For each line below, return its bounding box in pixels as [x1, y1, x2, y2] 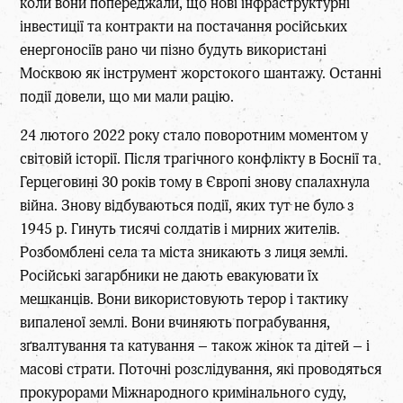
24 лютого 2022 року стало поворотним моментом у [20, 125, 369, 145]
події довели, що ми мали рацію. [20, 86, 235, 106]
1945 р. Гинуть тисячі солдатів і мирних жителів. [20, 219, 341, 238]
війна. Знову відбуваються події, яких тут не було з [20, 195, 354, 215]
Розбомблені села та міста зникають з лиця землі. [20, 242, 349, 262]
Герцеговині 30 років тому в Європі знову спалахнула [20, 172, 371, 192]
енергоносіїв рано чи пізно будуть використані [20, 40, 327, 59]
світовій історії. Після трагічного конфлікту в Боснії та [20, 148, 378, 168]
